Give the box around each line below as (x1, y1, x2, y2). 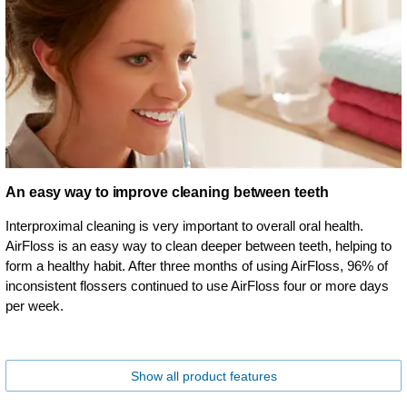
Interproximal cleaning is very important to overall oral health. (5, 218, 363, 234)
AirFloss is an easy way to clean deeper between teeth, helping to (5, 238, 392, 254)
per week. (5, 298, 64, 314)
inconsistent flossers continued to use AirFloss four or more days (5, 278, 389, 294)
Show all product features (130, 369, 277, 384)
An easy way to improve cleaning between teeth (5, 184, 329, 201)
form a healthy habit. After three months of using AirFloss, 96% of (5, 258, 388, 274)
